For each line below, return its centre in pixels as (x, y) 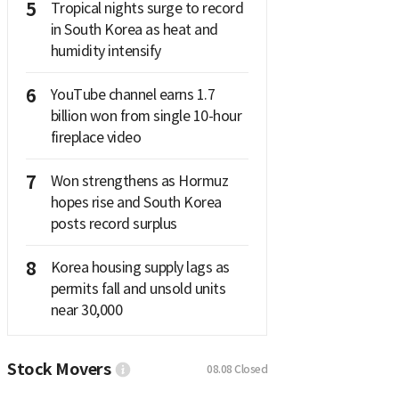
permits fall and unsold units (138, 289)
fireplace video (95, 138)
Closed (251, 369)
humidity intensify (106, 51)
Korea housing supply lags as (140, 268)
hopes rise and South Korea (136, 203)
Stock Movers (59, 370)
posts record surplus (114, 224)
